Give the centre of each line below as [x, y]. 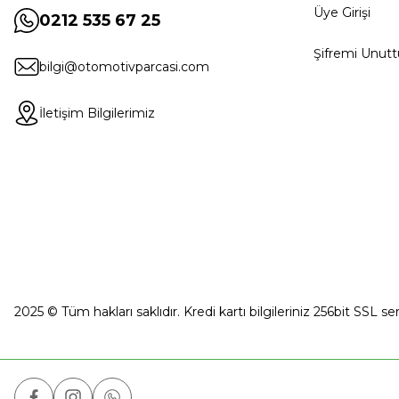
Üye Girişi [342, 12]
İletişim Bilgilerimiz [97, 113]
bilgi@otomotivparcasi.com [124, 66]
